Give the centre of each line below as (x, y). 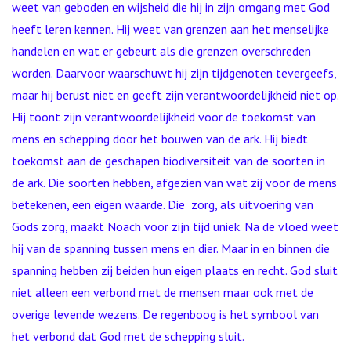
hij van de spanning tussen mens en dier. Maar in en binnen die (171, 248)
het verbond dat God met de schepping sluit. (128, 336)
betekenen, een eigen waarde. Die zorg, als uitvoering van (163, 204)
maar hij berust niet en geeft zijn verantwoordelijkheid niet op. (175, 95)
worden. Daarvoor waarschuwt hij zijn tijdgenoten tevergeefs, (174, 73)
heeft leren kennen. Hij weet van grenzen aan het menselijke (170, 29)
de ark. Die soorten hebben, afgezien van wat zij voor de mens (174, 183)
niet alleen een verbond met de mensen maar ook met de (163, 292)
